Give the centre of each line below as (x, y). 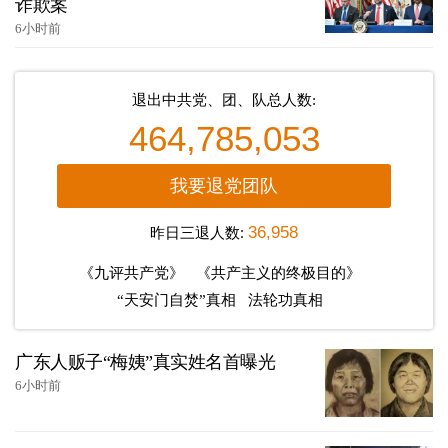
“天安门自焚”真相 (176, 300)
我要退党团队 (223, 186)
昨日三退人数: (199, 232)
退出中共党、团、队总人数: (224, 100)
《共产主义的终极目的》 (278, 273)
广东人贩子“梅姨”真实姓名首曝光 (145, 362)
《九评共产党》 (131, 273)
